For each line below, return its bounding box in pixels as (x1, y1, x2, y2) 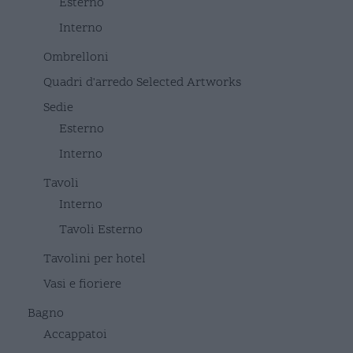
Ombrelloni (43, 48, 109, 66)
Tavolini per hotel (43, 250, 146, 268)
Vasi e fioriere (43, 275, 121, 293)
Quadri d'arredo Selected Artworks (43, 73, 241, 91)
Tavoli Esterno (59, 221, 143, 239)
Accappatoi (43, 325, 107, 344)
